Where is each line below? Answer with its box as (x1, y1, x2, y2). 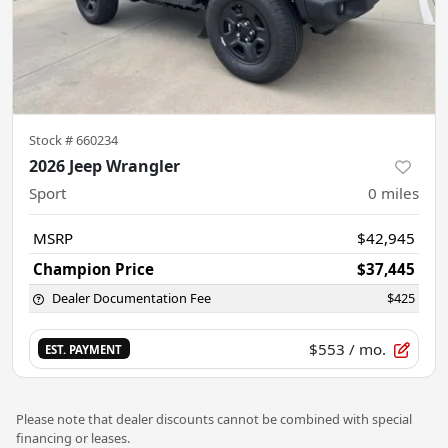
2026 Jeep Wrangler (29, 154, 180, 177)
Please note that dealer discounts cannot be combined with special (16, 409, 412, 428)
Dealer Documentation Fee (52, 288, 211, 307)
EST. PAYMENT (45, 342, 123, 358)
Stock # (29, 130, 76, 149)
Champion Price (33, 258, 154, 279)
